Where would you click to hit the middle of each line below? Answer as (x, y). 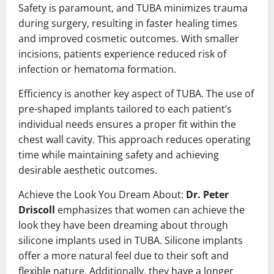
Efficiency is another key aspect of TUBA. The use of (136, 93)
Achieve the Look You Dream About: (102, 194)
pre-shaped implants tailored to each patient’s (125, 109)
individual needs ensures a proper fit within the (127, 124)
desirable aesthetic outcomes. (88, 170)
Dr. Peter (207, 194)
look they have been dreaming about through (123, 225)
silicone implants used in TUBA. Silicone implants (131, 240)
